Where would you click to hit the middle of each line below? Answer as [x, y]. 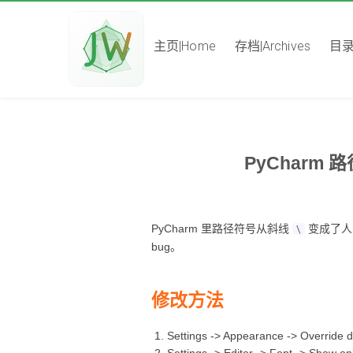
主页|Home [185, 46]
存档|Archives [272, 46]
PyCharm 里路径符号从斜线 [222, 229]
